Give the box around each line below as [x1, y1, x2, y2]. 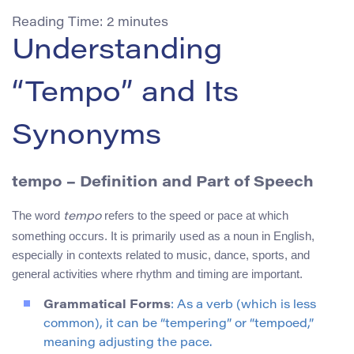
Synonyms [12, 122, 161, 152]
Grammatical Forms [43, 299, 171, 312]
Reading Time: [12, 16, 107, 29]
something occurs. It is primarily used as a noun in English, [12, 229, 314, 243]
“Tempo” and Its [12, 80, 239, 109]
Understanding [12, 37, 222, 66]
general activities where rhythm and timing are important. [12, 267, 303, 281]
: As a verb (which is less [171, 299, 316, 312]
